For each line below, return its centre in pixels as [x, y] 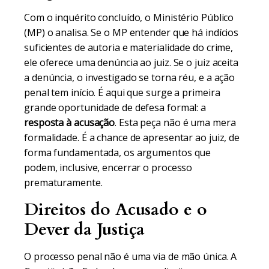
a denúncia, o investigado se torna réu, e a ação [130, 77]
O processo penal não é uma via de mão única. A [131, 256]
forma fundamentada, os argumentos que [118, 153]
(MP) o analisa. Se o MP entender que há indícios [131, 32]
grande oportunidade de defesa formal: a [115, 107]
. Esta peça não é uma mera [175, 122]
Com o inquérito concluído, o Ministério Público [129, 17]
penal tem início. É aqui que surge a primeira [122, 92]
